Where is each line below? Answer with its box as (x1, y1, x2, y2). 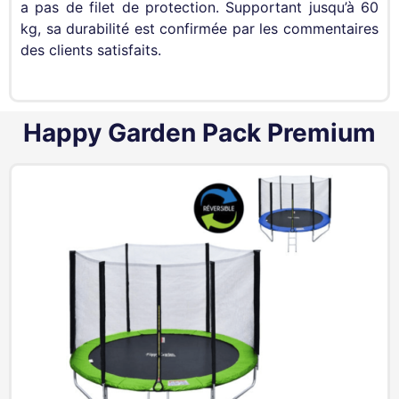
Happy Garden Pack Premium (23, 118, 376, 149)
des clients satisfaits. (20, 41, 161, 60)
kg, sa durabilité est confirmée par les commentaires (20, 20, 379, 38)
